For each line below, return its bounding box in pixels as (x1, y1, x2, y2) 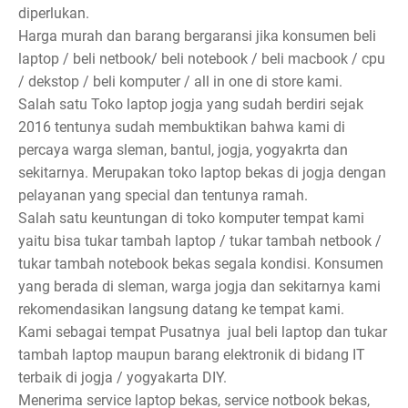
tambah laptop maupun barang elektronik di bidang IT (18, 346, 365, 364)
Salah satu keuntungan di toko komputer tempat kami (18, 209, 364, 228)
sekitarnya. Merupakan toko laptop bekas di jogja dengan (18, 164, 386, 182)
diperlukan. (18, 5, 89, 23)
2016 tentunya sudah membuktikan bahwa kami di (18, 118, 345, 137)
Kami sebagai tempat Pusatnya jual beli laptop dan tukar (18, 323, 387, 342)
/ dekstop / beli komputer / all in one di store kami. (18, 73, 342, 91)
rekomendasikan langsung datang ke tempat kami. (18, 301, 344, 319)
